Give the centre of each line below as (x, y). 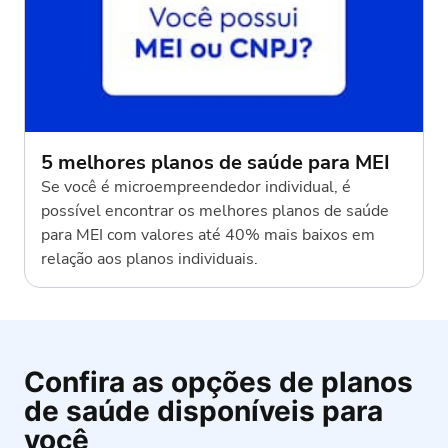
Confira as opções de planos (218, 381)
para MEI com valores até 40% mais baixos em (208, 234)
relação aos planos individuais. (149, 258)
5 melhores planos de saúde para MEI (215, 162)
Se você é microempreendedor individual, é (196, 186)
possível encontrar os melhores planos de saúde (215, 210)
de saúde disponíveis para (203, 410)
